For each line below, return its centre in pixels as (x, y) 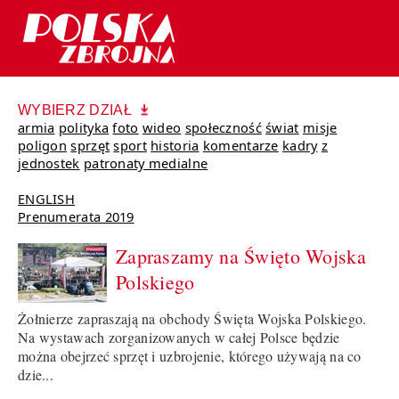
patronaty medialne (146, 163)
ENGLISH (47, 199)
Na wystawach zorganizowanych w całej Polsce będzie (179, 338)
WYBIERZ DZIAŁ (75, 110)
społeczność (223, 128)
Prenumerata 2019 (76, 217)
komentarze (240, 146)
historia (175, 146)
